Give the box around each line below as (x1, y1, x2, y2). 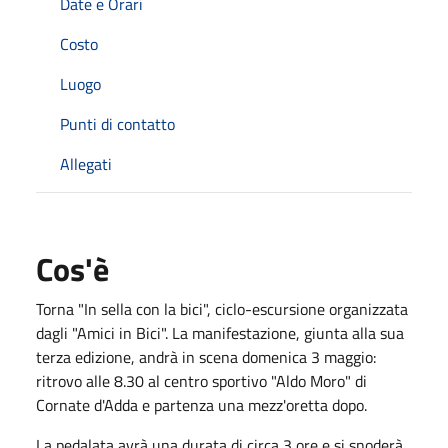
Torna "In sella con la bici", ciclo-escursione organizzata (36, 296, 408, 321)
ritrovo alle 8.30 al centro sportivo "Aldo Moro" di (36, 368, 367, 393)
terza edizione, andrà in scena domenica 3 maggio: (36, 344, 376, 369)
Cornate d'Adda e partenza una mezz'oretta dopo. (36, 392, 371, 417)
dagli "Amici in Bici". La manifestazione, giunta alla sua (36, 320, 404, 345)
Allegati (60, 151, 112, 176)
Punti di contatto (60, 111, 175, 136)
